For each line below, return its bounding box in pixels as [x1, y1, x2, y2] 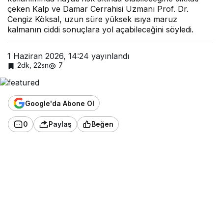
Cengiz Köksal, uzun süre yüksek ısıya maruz [7, 14, 177, 24]
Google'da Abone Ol [25, 99, 94, 108]
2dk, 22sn [17, 61, 49, 69]
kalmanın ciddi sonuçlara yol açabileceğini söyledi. [7, 25, 193, 34]
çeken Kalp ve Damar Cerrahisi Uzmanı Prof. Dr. [7, 4, 189, 14]
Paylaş [49, 120, 72, 129]
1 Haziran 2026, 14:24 [7, 51, 89, 61]
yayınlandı [89, 51, 129, 61]
